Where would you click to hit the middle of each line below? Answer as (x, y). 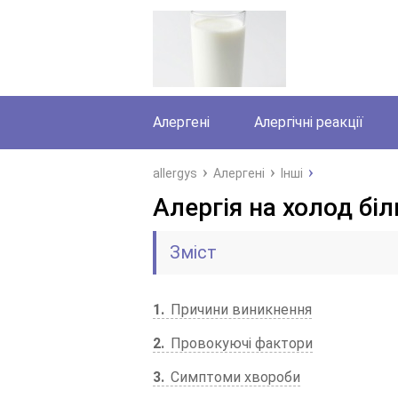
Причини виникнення (239, 310)
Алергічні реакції (309, 122)
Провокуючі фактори (240, 343)
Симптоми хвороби (234, 377)
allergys (175, 173)
